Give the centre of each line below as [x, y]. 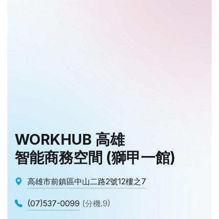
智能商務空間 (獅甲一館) [95, 157]
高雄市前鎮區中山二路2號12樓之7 [87, 181]
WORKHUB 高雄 [70, 139]
